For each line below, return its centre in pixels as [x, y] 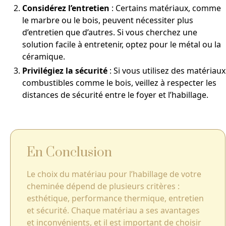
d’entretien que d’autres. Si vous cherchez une [110, 33]
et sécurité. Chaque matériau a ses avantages [113, 211]
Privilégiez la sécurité [65, 71]
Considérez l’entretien [66, 8]
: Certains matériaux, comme [165, 8]
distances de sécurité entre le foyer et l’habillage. [115, 95]
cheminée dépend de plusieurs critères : [103, 186]
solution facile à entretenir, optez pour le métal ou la [122, 45]
